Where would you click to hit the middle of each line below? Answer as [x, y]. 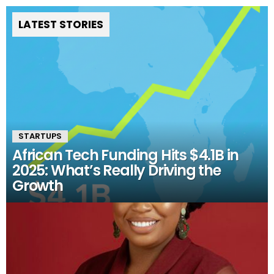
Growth [38, 186]
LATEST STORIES [61, 25]
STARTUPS [40, 136]
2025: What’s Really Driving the [117, 171]
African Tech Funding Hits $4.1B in [126, 155]
